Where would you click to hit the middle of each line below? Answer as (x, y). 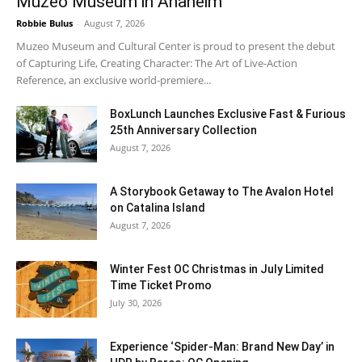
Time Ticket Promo (161, 285)
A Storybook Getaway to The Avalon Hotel (222, 191)
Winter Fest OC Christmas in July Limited (217, 269)
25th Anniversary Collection (183, 130)
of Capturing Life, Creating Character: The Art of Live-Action (157, 63)
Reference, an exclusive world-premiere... (114, 80)
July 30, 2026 (136, 302)
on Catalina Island (158, 207)
